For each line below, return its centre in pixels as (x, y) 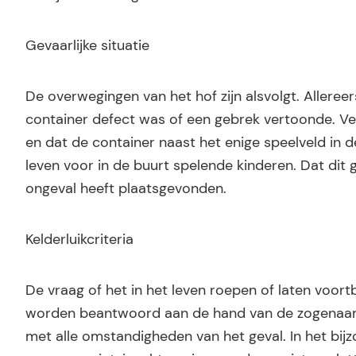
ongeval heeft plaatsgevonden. (126, 189)
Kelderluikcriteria (79, 240)
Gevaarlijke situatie (87, 46)
